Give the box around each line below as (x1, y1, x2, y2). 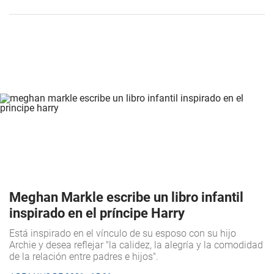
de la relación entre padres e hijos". (9, 250, 161, 262)
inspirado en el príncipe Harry (9, 205, 185, 221)
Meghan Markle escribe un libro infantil (9, 189, 243, 205)
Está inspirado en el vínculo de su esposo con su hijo (9, 227, 236, 239)
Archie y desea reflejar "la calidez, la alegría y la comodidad (9, 239, 263, 251)
